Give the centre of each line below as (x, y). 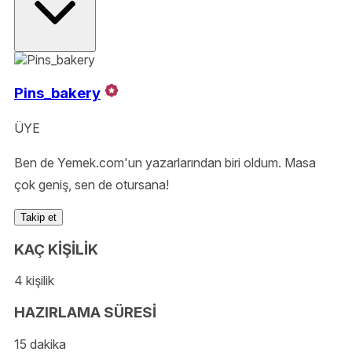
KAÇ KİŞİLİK (56, 249)
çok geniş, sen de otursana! (92, 184)
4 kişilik (34, 281)
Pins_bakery (57, 93)
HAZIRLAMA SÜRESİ (85, 312)
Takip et (38, 217)
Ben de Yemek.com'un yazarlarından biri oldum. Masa (165, 162)
